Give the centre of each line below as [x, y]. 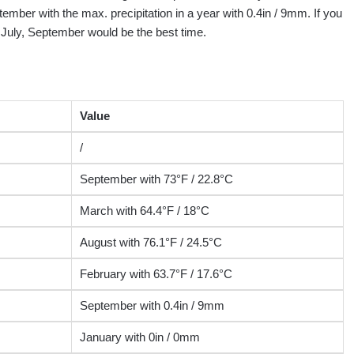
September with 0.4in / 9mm [152, 306]
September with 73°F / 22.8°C [156, 179]
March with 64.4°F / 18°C [144, 211]
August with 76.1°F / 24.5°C [151, 243]
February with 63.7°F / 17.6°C [156, 274]
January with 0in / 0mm [139, 337]
